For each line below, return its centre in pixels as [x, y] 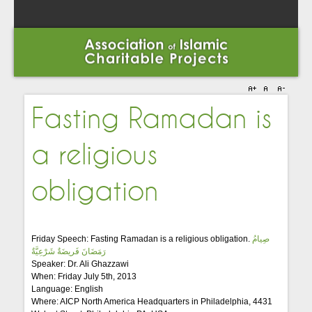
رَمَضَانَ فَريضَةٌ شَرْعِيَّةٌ [69, 251]
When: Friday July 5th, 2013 [84, 276]
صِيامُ [261, 239]
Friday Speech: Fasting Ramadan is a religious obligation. [142, 239]
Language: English [68, 289]
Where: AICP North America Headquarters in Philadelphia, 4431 [152, 302]
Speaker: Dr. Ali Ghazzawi [80, 264]
